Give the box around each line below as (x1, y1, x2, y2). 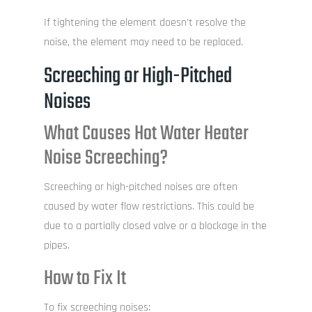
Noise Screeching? (43, 142, 168, 175)
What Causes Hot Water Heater (43, 118, 249, 150)
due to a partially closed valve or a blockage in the (43, 219, 267, 234)
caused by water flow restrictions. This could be (43, 199, 254, 214)
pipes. (43, 238, 70, 253)
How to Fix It (43, 263, 126, 295)
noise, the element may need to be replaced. (43, 35, 243, 50)
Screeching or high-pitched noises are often (43, 180, 237, 195)
